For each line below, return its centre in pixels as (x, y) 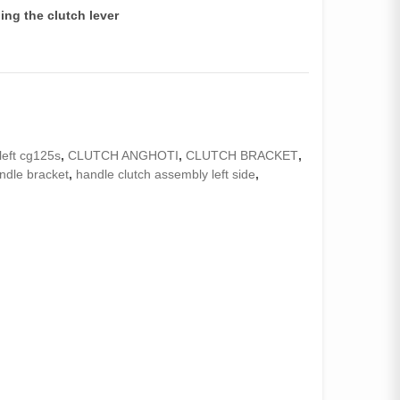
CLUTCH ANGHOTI (124, 155)
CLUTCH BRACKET (242, 155)
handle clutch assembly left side (166, 174)
